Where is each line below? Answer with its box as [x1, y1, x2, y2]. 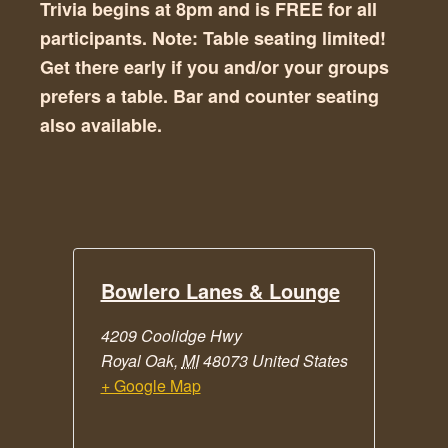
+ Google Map [100, 374, 201, 398]
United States [251, 349, 348, 373]
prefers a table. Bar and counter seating [40, 83, 379, 110]
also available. [40, 112, 162, 139]
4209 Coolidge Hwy [100, 324, 242, 348]
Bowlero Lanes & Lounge [100, 276, 340, 306]
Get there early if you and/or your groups [40, 54, 389, 81]
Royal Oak [100, 349, 174, 373]
